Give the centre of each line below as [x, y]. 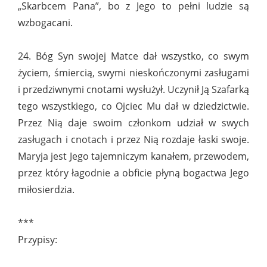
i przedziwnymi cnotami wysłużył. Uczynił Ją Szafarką [133, 90]
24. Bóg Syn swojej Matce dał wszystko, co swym [133, 56]
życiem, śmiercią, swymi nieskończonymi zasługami [133, 73]
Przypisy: [38, 240]
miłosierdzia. [46, 190]
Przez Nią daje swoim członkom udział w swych [133, 123]
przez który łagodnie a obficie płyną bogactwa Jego [133, 173]
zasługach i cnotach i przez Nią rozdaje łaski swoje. [133, 140]
